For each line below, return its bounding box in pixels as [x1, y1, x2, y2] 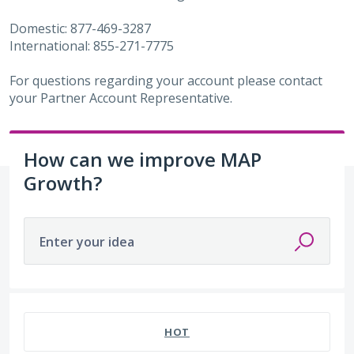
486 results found [9, 292, 113, 311]
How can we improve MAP [24, 145, 262, 172]
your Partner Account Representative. [9, 88, 235, 107]
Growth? [24, 169, 102, 196]
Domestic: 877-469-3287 [9, 19, 151, 37]
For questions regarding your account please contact [9, 71, 322, 89]
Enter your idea [40, 232, 134, 250]
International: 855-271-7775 [9, 36, 174, 55]
